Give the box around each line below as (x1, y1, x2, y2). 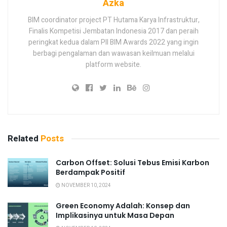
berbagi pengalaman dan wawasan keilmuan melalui (32, 48, 195, 59)
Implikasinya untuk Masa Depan (56, 210, 174, 220)
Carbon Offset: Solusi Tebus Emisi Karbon (56, 157, 209, 168)
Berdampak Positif (56, 167, 125, 177)
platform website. (86, 59, 141, 70)
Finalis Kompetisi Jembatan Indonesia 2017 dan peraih (28, 25, 199, 36)
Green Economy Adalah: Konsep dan (56, 200, 190, 211)
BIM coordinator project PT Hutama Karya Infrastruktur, (27, 14, 200, 25)
